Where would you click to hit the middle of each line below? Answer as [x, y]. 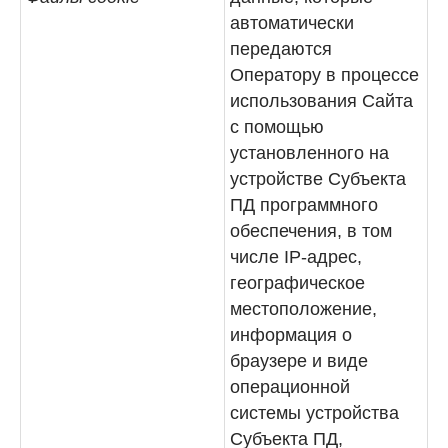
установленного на [309, 153]
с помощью [277, 127]
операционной [290, 387]
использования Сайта [321, 101]
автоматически [292, 23]
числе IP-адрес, [296, 257]
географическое [297, 283]
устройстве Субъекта [318, 179]
